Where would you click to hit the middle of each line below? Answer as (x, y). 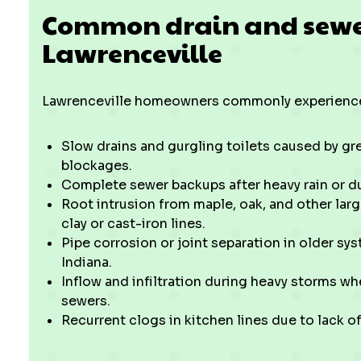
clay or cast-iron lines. (133, 224)
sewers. (86, 301)
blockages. (97, 166)
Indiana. (87, 262)
